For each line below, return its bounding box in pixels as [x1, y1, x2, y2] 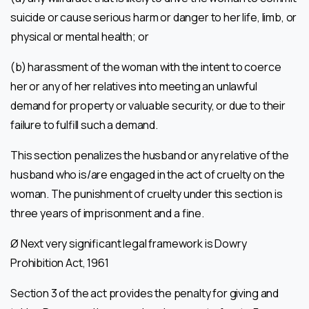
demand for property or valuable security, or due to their [10, 97, 286, 113]
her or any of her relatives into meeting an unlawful [10, 78, 257, 94]
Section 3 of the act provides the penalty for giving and [10, 285, 279, 301]
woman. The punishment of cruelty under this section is [10, 186, 283, 201]
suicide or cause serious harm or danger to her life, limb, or [10, 9, 297, 25]
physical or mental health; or [10, 28, 149, 44]
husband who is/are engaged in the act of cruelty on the [10, 166, 286, 182]
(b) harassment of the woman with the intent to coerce [10, 59, 281, 74]
